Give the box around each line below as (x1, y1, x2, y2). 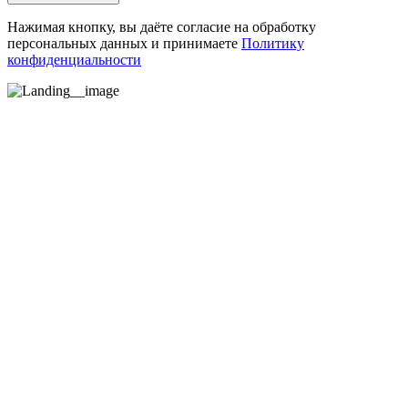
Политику (241, 35, 304, 51)
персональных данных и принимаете (7, 35, 241, 51)
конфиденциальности (7, 51, 141, 67)
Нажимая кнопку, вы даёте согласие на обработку (7, 18, 316, 35)
